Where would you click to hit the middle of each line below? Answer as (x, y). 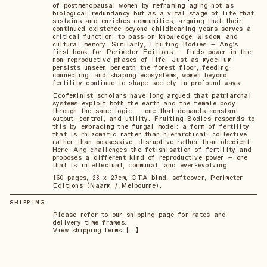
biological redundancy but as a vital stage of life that (153, 13)
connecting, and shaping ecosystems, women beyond (140, 75)
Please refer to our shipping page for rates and (139, 214)
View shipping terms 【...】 (96, 230)
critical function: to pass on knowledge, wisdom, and (145, 36)
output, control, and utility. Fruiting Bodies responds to (154, 118)
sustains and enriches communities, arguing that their (148, 21)
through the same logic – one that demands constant (145, 111)
